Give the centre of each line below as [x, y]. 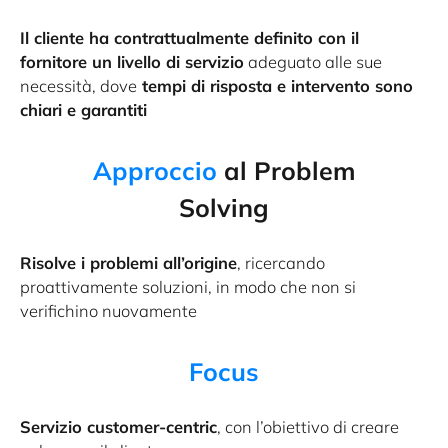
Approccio [155, 171]
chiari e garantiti [83, 110]
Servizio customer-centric [118, 427]
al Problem [286, 171]
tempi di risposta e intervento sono [275, 86]
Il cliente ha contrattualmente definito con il [189, 38]
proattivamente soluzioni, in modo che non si [188, 287]
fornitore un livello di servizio [132, 62]
